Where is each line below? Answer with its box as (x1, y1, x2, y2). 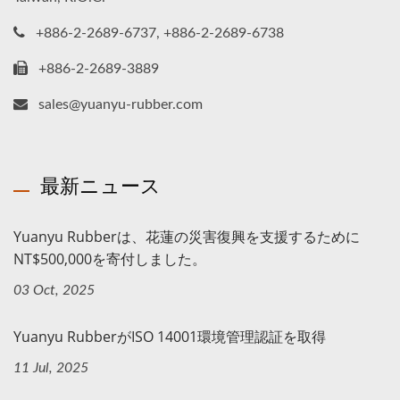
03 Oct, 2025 (13, 282, 95, 297)
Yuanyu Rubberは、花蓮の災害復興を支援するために (13, 226, 360, 246)
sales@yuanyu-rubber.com (38, 96, 203, 112)
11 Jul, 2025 (13, 360, 88, 375)
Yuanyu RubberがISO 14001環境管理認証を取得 (13, 326, 326, 346)
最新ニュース (40, 171, 161, 198)
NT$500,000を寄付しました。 (13, 248, 206, 269)
